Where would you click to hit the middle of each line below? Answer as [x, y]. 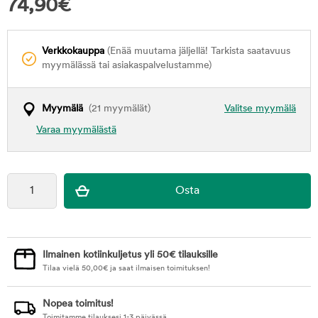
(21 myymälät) [117, 109]
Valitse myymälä [260, 109]
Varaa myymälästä [76, 130]
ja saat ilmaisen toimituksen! [159, 269]
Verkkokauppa [73, 51]
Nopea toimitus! [78, 304]
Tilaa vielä [62, 269]
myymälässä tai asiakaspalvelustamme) [127, 66]
